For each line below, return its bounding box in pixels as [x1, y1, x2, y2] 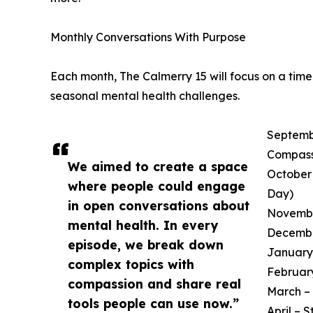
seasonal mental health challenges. [50, 88, 240, 103]
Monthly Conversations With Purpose [50, 29, 246, 44]
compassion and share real [68, 275, 241, 291]
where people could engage [68, 177, 245, 194]
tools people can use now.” [68, 295, 239, 311]
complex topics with [68, 256, 194, 272]
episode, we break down [68, 236, 224, 252]
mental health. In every [68, 217, 218, 233]
